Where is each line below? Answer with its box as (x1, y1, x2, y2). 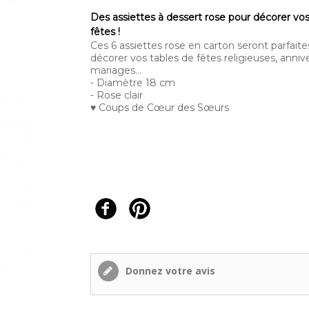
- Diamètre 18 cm (90, 77, 175, 89)
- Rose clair (90, 89, 143, 101)
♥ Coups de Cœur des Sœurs (90, 101, 229, 114)
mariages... (90, 64, 144, 77)
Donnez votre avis (122, 264, 215, 277)
